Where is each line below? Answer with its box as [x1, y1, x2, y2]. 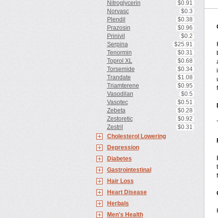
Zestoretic [107, 115, 133, 122]
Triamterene [107, 82, 139, 89]
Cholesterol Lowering [107, 133, 166, 140]
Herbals [107, 200, 129, 207]
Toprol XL [107, 57, 132, 64]
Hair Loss [107, 178, 134, 184]
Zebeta [107, 107, 126, 114]
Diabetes [107, 155, 132, 162]
